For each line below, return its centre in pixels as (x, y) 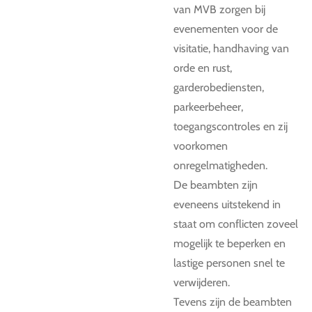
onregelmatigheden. (220, 165)
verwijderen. (202, 282)
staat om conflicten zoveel (236, 224)
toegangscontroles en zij (231, 126)
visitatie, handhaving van (231, 48)
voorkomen (201, 146)
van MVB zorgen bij (219, 9)
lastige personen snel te (229, 263)
